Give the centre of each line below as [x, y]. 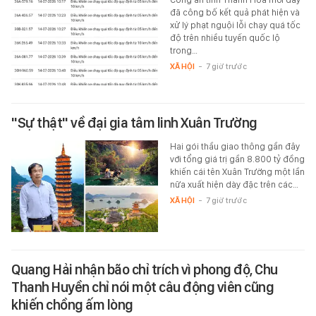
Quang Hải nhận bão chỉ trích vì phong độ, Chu [145, 270]
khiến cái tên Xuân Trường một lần [237, 172]
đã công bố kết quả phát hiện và [235, 13]
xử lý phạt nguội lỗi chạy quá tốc [235, 25]
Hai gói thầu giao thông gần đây [235, 147]
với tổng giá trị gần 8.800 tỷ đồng [237, 159]
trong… [183, 51]
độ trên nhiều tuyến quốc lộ [225, 38]
